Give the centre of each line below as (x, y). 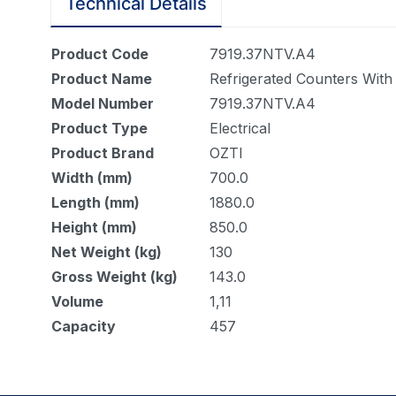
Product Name (102, 79)
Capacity (84, 327)
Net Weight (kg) (107, 252)
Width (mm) (92, 178)
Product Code (100, 54)
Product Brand (103, 153)
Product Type (99, 129)
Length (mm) (95, 203)
